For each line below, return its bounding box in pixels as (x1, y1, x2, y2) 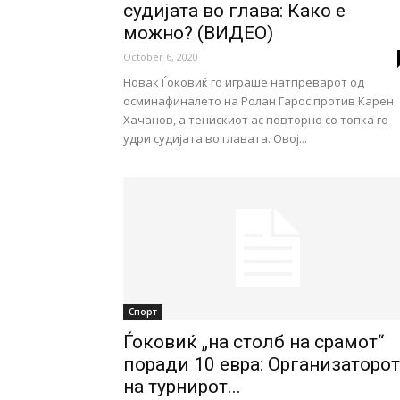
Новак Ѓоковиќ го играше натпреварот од (123, 74, 364, 90)
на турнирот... (123, 376, 241, 397)
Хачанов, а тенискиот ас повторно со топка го (123, 112, 388, 128)
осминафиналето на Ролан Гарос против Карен (123, 93, 394, 109)
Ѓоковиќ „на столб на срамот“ (123, 331, 384, 353)
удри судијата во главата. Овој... (123, 130, 307, 146)
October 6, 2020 (123, 50, 198, 63)
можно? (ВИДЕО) (123, 22, 273, 44)
